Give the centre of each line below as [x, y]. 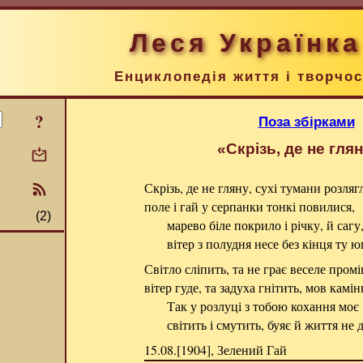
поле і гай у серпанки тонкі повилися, [249, 206]
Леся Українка [245, 43]
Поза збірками [306, 122]
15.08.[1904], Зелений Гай [215, 350]
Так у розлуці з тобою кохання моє [263, 306]
